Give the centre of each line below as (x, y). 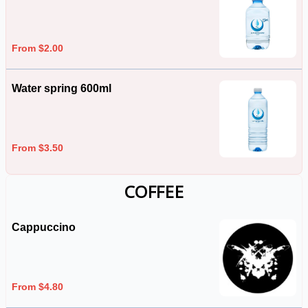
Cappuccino (44, 227)
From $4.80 (37, 286)
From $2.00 (37, 48)
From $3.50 (37, 147)
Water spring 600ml (62, 88)
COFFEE (154, 191)
